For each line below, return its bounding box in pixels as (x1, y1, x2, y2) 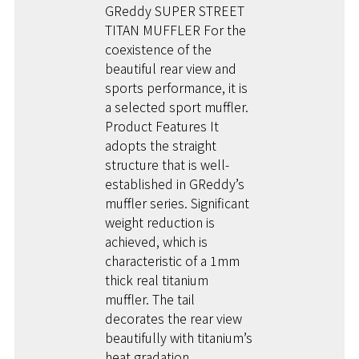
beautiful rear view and (105, 58, 237, 78)
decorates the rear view (105, 308, 243, 328)
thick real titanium (105, 269, 209, 289)
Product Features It (105, 115, 220, 135)
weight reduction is (105, 212, 216, 232)
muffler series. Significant (105, 192, 250, 212)
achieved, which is (105, 231, 208, 251)
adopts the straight (105, 135, 217, 155)
